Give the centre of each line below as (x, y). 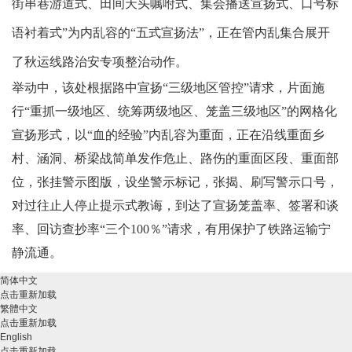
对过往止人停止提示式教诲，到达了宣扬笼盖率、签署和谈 (175, 205)
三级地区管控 (206, 88)
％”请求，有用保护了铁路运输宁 (240, 229)
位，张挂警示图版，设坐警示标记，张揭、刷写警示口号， (175, 182)
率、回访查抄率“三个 (71, 229)
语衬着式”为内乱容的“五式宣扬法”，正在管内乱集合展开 (171, 33)
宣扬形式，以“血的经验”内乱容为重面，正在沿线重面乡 (168, 135)
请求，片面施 (287, 88)
